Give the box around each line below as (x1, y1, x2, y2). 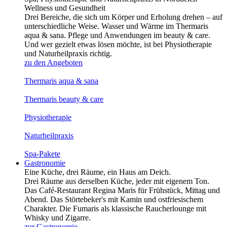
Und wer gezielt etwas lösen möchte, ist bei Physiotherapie (24, 40, 212, 49)
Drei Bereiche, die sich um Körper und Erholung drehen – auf (24, 13, 222, 21)
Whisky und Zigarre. (24, 213, 91, 222)
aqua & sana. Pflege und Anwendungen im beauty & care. (24, 31, 210, 40)
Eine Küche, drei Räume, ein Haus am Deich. (24, 168, 171, 176)
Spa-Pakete (24, 149, 60, 158)
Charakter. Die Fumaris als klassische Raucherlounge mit (24, 204, 206, 213)
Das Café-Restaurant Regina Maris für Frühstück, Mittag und (24, 186, 220, 195)
